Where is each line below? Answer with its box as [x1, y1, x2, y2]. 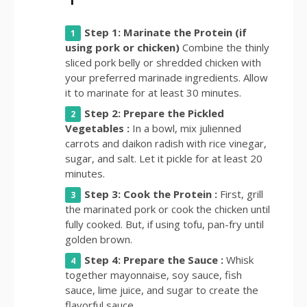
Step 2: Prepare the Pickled [84, 106, 224, 120]
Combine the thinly [182, 40, 269, 54]
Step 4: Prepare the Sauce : [84, 252, 226, 267]
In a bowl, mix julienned [132, 121, 241, 135]
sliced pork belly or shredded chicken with [65, 55, 261, 69]
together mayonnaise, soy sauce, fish [65, 267, 242, 282]
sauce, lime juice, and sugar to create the [65, 282, 258, 297]
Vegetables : [65, 121, 132, 135]
